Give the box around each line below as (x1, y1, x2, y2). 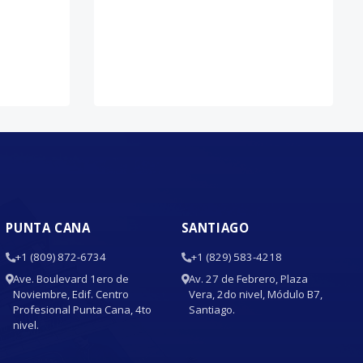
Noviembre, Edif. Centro (13, 287, 130, 301)
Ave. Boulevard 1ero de (13, 271, 130, 286)
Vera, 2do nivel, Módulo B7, (188, 287, 322, 301)
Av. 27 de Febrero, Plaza (188, 271, 308, 286)
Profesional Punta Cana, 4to (13, 302, 152, 317)
